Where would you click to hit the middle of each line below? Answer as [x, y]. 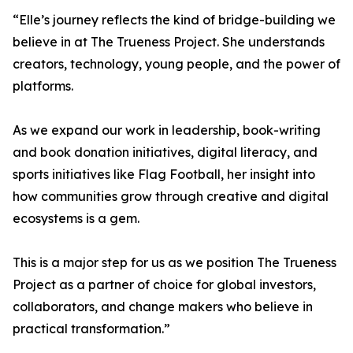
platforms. [43, 86]
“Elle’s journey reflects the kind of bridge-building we [174, 20]
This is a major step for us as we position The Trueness [175, 263]
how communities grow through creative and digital [171, 197]
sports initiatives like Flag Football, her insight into [164, 175]
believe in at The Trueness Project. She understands [169, 42]
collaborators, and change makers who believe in [163, 307]
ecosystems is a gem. [76, 219]
